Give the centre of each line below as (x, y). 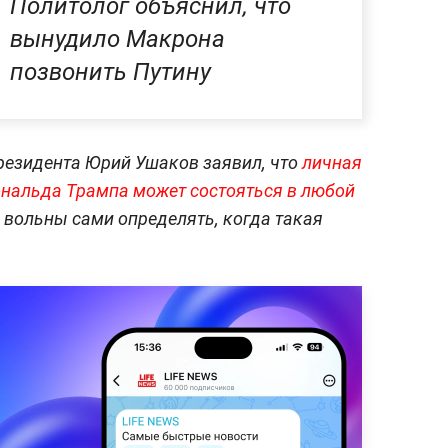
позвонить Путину (110, 72)
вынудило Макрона (117, 39)
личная (330, 163)
